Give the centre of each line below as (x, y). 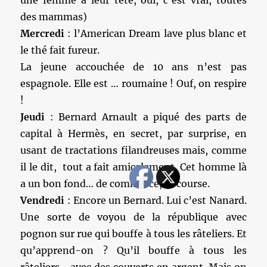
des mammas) (54, 17)
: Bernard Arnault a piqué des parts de (148, 117)
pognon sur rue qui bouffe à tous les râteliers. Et (133, 234)
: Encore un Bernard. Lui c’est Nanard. (156, 200)
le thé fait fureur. (60, 50)
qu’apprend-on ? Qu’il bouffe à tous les (133, 250)
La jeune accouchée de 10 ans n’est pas (133, 67)
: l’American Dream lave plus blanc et (156, 33)
